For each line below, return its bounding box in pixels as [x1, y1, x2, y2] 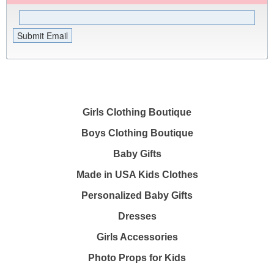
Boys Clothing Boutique [81, 128, 193, 138]
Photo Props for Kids [88, 253, 186, 263]
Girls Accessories [96, 232, 178, 242]
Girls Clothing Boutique [83, 107, 191, 117]
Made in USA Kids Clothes [76, 169, 198, 180]
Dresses [117, 211, 157, 221]
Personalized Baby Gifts [81, 190, 193, 201]
